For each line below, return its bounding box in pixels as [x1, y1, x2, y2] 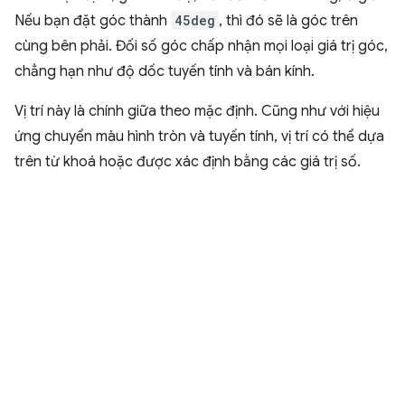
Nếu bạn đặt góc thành [14, 12, 171, 31]
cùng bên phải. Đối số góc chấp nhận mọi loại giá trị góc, [14, 37, 388, 56]
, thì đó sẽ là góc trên [219, 12, 358, 31]
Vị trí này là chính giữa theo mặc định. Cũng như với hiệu [14, 102, 380, 121]
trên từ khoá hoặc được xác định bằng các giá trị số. [14, 153, 361, 172]
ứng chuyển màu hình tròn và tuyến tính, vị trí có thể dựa [14, 127, 384, 146]
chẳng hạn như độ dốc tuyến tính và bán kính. [14, 62, 315, 81]
